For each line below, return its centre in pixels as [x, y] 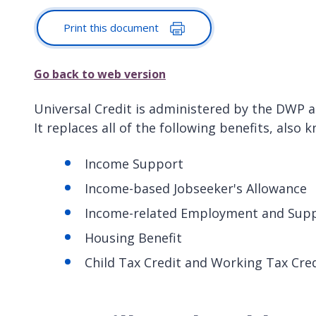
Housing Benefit [133, 238]
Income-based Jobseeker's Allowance [196, 189]
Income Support [134, 164]
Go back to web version [100, 74]
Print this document [113, 27]
